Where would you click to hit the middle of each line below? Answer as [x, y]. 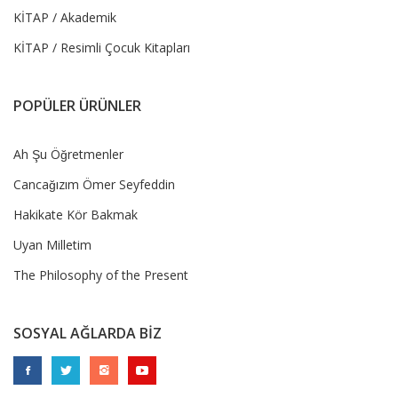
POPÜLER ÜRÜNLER [77, 106]
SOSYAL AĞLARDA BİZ [88, 334]
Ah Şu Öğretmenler [68, 155]
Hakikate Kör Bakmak [76, 215]
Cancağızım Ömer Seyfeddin [94, 185]
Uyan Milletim [52, 245]
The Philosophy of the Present [101, 275]
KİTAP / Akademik [65, 18]
